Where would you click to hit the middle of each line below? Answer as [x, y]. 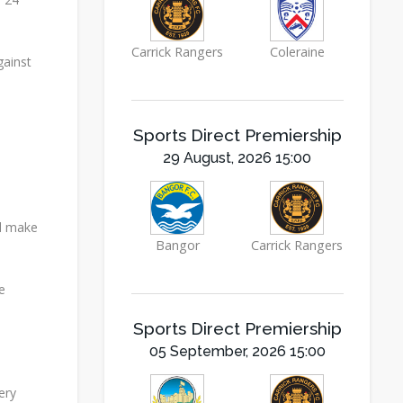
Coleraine [297, 52]
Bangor [177, 245]
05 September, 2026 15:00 [237, 351]
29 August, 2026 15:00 [237, 158]
